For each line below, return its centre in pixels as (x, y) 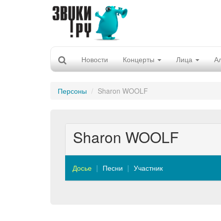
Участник (148, 168)
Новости (95, 59)
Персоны (72, 91)
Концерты (140, 59)
